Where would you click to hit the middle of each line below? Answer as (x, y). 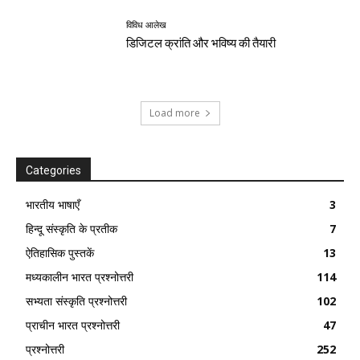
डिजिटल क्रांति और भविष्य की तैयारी (201, 44)
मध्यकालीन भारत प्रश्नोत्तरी (80, 276)
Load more (174, 112)
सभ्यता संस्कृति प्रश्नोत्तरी (76, 301)
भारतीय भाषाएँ (53, 204)
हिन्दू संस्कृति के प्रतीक (72, 228)
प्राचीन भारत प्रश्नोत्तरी (73, 325)
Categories (53, 170)
